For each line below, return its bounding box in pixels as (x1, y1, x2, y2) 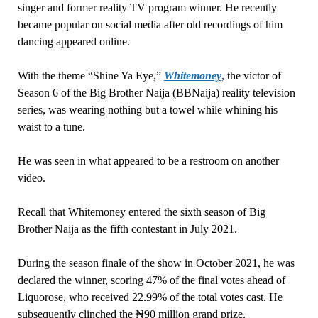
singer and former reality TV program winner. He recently (17, 1, 277, 14)
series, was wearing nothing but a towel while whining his (17, 104, 278, 116)
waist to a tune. (17, 121, 85, 133)
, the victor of (221, 70, 281, 82)
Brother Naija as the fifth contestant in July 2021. (17, 223, 237, 236)
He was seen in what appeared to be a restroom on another (17, 155, 279, 168)
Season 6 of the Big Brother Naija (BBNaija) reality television (17, 87, 295, 99)
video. (17, 172, 45, 185)
